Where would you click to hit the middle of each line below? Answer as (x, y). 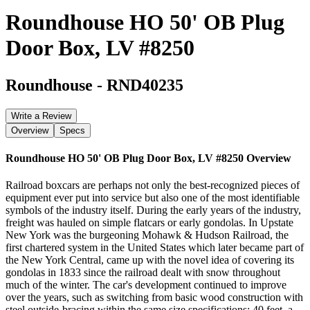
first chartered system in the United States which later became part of (155, 248)
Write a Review (41, 116)
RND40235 (145, 85)
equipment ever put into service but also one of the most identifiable (153, 198)
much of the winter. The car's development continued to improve (146, 285)
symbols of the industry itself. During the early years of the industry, (153, 210)
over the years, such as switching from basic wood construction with (154, 298)
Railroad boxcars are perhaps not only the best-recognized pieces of (153, 185)
